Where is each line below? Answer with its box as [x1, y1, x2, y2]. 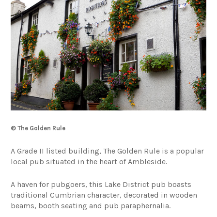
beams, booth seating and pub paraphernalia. [11, 201, 171, 210]
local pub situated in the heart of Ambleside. [11, 156, 168, 166]
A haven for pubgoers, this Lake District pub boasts [11, 179, 192, 189]
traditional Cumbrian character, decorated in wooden [11, 190, 198, 200]
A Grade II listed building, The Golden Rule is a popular [11, 146, 204, 155]
